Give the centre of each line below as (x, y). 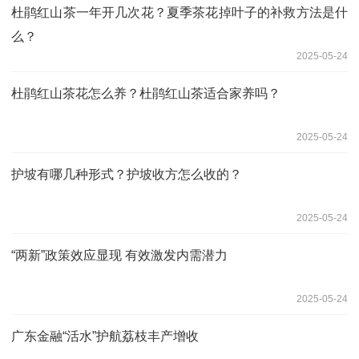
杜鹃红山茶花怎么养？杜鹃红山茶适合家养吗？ (146, 93)
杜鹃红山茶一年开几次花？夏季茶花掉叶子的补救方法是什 (179, 12)
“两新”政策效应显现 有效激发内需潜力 (119, 255)
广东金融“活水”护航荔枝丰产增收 (105, 336)
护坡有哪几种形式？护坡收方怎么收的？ (127, 174)
